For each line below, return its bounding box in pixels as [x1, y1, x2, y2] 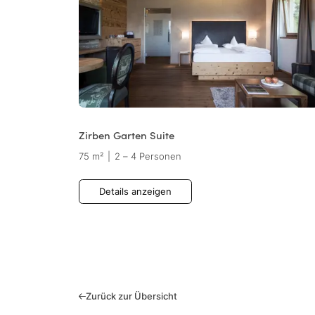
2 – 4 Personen [115, 151, 181, 162]
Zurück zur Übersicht [86, 290, 178, 302]
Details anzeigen [99, 186, 172, 198]
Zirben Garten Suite [79, 127, 174, 143]
